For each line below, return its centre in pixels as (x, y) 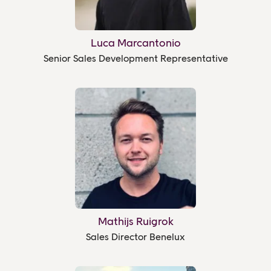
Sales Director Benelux (135, 237)
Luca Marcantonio (135, 43)
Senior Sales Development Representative (135, 58)
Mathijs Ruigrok (135, 221)
